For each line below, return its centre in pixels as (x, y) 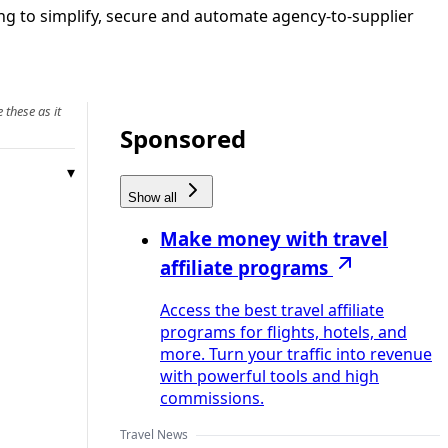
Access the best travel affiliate (272, 310)
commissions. (212, 398)
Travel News (154, 435)
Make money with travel (274, 239)
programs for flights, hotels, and (283, 332)
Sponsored (183, 138)
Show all (154, 197)
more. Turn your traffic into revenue (296, 354)
